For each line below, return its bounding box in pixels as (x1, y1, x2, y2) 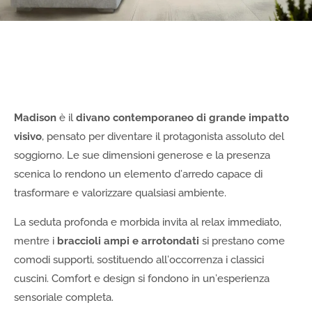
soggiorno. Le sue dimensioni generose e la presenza (14, 149, 270, 162)
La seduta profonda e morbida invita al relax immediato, (14, 216, 281, 229)
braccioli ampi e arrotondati (57, 235, 199, 248)
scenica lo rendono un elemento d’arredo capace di (14, 168, 263, 181)
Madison (14, 111, 56, 125)
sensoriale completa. (14, 291, 114, 304)
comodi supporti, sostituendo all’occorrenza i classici (14, 253, 264, 267)
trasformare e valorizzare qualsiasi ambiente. (14, 187, 226, 200)
